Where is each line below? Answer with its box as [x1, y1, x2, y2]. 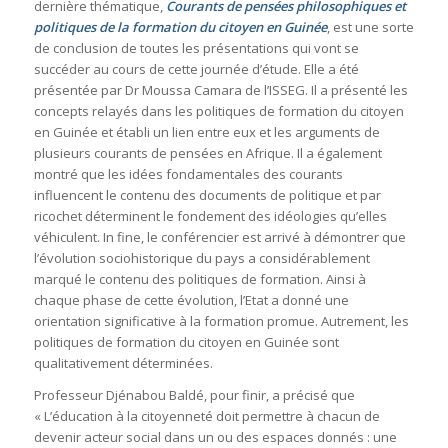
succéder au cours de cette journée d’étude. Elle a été [33, 60, 359, 79]
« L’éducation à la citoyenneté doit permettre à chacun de [33, 407, 380, 426]
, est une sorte [326, 18, 414, 37]
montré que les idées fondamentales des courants [33, 165, 343, 184]
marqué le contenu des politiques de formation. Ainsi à [33, 270, 366, 289]
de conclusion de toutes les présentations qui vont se [33, 39, 359, 58]
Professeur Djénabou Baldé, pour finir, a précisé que [33, 386, 355, 405]
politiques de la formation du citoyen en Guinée [33, 18, 327, 37]
